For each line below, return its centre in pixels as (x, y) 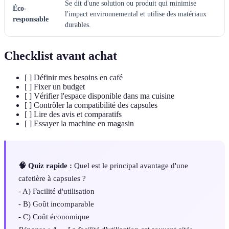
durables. (78, 25)
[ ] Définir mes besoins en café (74, 78)
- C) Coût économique (54, 216)
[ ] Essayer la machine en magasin (79, 124)
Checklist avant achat (61, 56)
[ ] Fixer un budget (55, 87)
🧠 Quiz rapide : (45, 165)
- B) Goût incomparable (56, 203)
